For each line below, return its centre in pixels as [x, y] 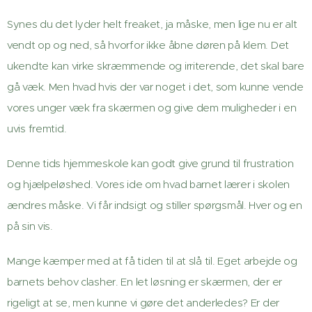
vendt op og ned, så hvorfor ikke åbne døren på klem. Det [148, 45]
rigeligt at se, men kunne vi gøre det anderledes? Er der [143, 303]
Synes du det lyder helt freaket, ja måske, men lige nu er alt [152, 24]
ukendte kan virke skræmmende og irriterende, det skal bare [156, 66]
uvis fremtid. [37, 128]
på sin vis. [30, 226]
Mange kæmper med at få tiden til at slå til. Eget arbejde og [152, 261]
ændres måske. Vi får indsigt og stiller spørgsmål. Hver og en [155, 205]
